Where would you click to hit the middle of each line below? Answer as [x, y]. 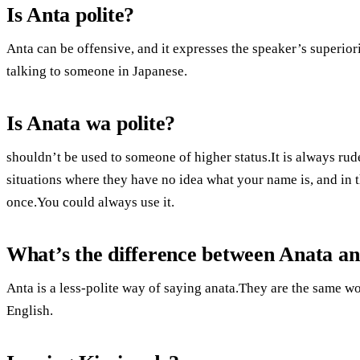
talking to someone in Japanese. [97, 71]
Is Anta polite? [71, 14]
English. [30, 310]
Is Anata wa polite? [91, 123]
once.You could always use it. [90, 202]
